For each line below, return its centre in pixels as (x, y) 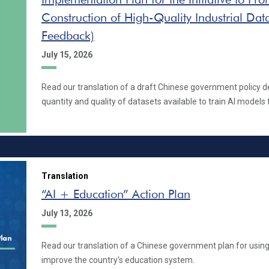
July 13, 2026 (67, 213)
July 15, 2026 (67, 54)
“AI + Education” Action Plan (116, 194)
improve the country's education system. (118, 260)
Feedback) (68, 35)
